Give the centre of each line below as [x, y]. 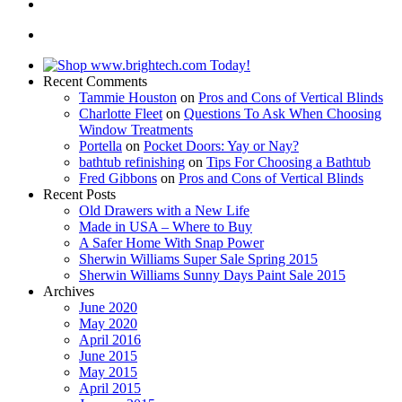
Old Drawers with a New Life [164, 210]
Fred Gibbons [118, 178]
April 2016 [110, 339]
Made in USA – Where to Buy [166, 226]
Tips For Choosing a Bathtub [288, 162]
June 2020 [108, 307]
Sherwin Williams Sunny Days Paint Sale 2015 [212, 275]
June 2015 [108, 355]
